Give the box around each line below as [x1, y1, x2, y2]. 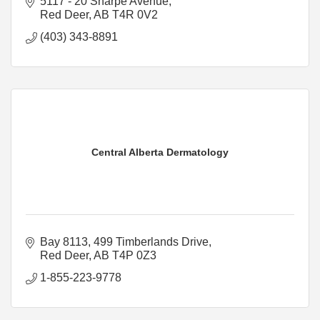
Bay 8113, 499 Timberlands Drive [40, 235, 209, 248]
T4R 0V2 [112, 8, 158, 21]
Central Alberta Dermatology [91, 146, 229, 158]
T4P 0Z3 [112, 249, 156, 261]
